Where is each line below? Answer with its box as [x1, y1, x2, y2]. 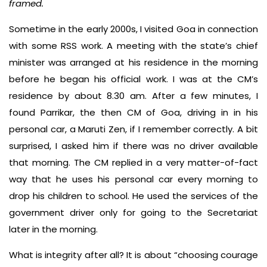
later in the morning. [9, 223, 98, 236]
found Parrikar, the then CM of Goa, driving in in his [9, 106, 258, 119]
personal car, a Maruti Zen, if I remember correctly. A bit [9, 123, 258, 136]
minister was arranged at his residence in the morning [9, 56, 258, 69]
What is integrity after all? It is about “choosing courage [9, 249, 258, 262]
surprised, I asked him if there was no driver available [9, 139, 258, 153]
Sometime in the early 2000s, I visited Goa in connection [9, 23, 258, 36]
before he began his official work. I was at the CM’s [9, 73, 258, 86]
